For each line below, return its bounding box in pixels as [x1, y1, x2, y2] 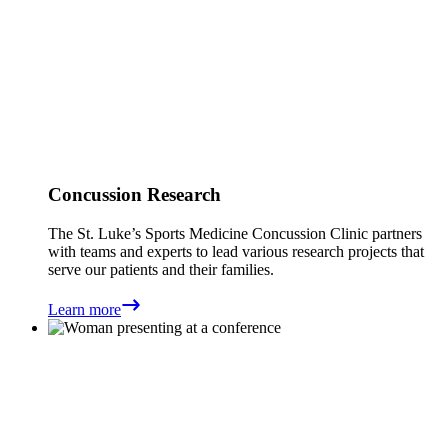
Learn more [48, 300, 121, 318]
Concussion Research [48, 184, 221, 206]
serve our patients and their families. [48, 260, 278, 278]
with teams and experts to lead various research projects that [48, 242, 424, 260]
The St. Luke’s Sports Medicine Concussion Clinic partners [48, 224, 422, 242]
